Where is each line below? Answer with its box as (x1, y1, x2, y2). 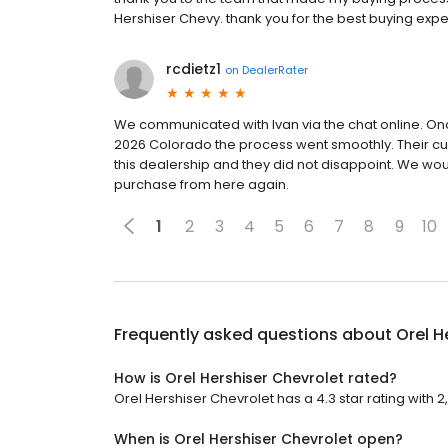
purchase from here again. (114, 175, 289, 195)
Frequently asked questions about (114, 323, 396, 347)
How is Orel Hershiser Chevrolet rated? (114, 368, 397, 389)
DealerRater (242, 61, 308, 78)
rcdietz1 (166, 59, 221, 80)
